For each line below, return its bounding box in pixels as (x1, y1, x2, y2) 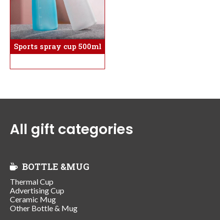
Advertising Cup (10, 185, 64, 195)
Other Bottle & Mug (10, 203, 78, 213)
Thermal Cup (10, 176, 54, 186)
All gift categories (10, 120, 133, 139)
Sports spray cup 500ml (13, 41, 102, 51)
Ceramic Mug (10, 194, 56, 204)
